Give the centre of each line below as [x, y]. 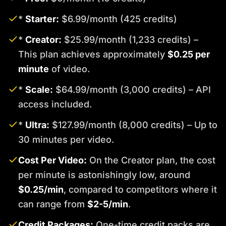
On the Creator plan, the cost [151, 160]
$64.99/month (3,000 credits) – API [132, 90]
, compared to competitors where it [140, 190]
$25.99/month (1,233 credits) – [130, 40]
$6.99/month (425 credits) [118, 19]
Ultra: [37, 125]
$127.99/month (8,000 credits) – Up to [133, 125]
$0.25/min [41, 190]
